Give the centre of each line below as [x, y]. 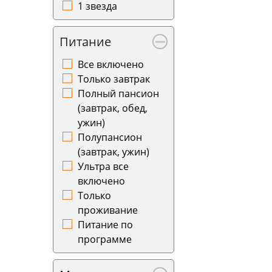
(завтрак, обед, [113, 108]
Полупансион [110, 137]
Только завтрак [114, 79]
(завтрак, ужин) [114, 152]
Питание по [105, 225]
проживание [108, 210]
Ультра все [103, 166]
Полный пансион [118, 93]
